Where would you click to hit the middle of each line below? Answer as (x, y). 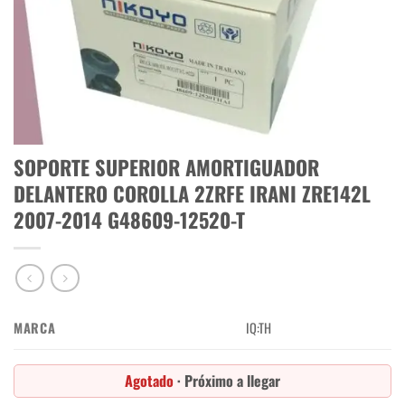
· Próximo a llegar (229, 380)
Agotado (151, 380)
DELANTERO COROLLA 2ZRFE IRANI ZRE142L (192, 193)
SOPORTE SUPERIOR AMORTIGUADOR (166, 167)
